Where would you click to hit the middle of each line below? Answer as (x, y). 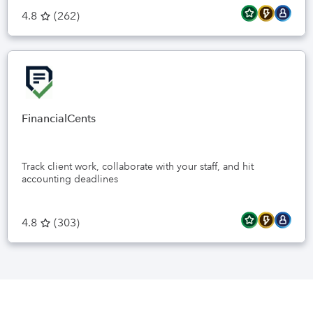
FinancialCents (59, 118)
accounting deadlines (70, 179)
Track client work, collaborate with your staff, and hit (138, 166)
